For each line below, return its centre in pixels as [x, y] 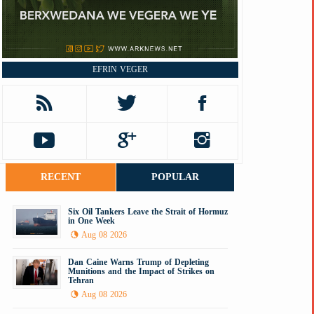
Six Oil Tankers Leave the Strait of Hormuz [148, 212]
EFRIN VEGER [120, 69]
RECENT [60, 177]
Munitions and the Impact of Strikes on [141, 271]
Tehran [81, 280]
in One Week [91, 221]
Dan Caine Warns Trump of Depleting [138, 262]
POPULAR [175, 177]
